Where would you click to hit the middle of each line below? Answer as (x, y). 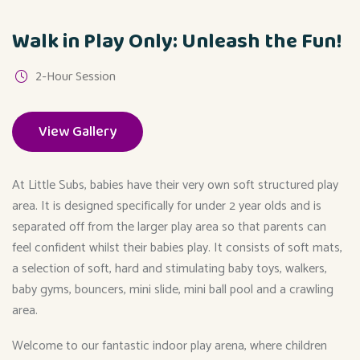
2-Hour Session (76, 77)
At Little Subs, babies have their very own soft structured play (175, 186)
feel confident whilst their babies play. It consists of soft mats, (177, 248)
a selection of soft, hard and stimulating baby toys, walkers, (170, 269)
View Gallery (78, 132)
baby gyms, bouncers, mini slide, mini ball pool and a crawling (173, 290)
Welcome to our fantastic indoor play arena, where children (170, 346)
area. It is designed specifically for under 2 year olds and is (167, 207)
